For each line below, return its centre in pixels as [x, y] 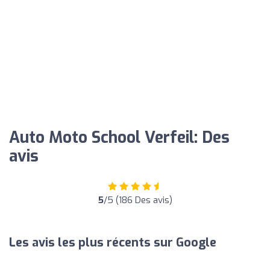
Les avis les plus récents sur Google [113, 242]
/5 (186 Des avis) [138, 200]
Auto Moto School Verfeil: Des [119, 137]
